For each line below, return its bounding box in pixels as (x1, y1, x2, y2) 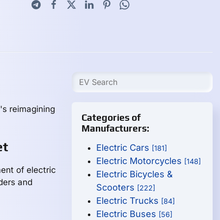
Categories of (82, 112, 141, 123)
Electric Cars (96, 142, 152, 153)
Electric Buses (96, 209, 159, 219)
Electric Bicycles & (96, 169, 173, 179)
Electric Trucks (96, 195, 162, 206)
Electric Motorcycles (96, 156, 185, 166)
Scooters (96, 182, 137, 192)
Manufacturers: (82, 123, 150, 134)
